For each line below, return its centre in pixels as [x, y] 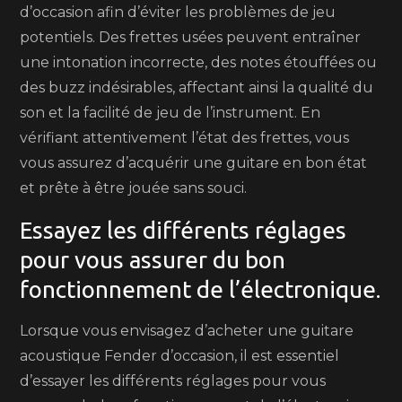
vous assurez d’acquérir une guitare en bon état [194, 163]
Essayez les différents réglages [184, 230]
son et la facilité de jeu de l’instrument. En [170, 113]
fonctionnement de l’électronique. [201, 289]
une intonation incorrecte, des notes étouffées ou [199, 62]
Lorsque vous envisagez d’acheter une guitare [187, 331]
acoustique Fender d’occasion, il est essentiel [180, 356]
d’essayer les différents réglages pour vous [173, 381]
